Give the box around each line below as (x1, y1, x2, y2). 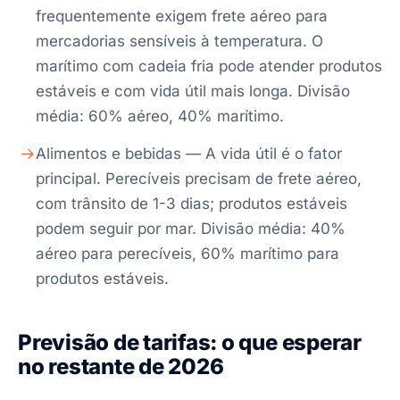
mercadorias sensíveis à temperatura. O (36, 32, 323, 50)
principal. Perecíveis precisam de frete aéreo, (36, 170, 362, 187)
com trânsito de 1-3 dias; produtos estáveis (36, 195, 347, 212)
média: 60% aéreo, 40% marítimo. (36, 107, 284, 125)
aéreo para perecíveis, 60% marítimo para (36, 245, 339, 262)
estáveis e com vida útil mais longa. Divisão (36, 82, 350, 100)
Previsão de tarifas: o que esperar (18, 329, 362, 355)
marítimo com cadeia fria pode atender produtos (36, 57, 382, 75)
